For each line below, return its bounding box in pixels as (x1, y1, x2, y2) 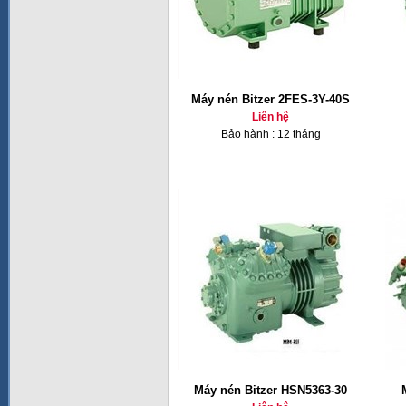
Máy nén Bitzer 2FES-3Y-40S (191, 92, 350, 106)
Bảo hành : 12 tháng (220, 128, 321, 140)
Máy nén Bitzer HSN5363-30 (194, 383, 347, 397)
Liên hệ (252, 111, 289, 123)
